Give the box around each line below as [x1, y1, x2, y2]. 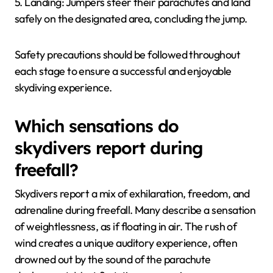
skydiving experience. [15, 80, 112, 95]
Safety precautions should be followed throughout [15, 48, 241, 62]
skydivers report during [15, 137, 203, 159]
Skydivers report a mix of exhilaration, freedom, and [15, 186, 250, 200]
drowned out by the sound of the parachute [15, 252, 211, 266]
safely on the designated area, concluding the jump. [15, 12, 247, 26]
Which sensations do [15, 115, 179, 137]
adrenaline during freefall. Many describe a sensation [15, 202, 256, 217]
